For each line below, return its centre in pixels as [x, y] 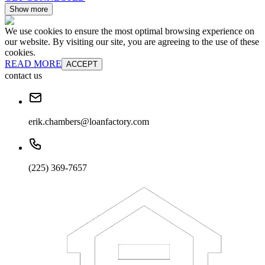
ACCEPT [82, 64]
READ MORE [33, 63]
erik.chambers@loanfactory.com [89, 121]
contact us [23, 75]
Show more [29, 9]
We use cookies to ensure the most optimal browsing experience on [130, 31]
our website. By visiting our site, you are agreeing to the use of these [132, 41]
